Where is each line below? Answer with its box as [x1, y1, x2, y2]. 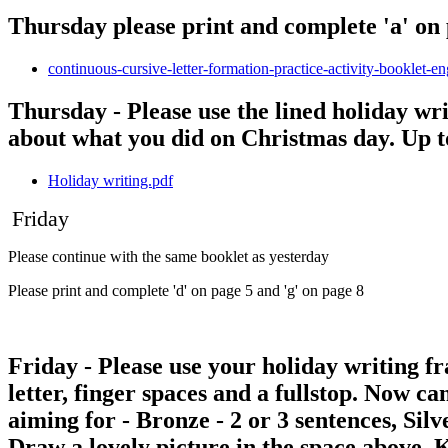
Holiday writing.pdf [48, 171, 173, 189]
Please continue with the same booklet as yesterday [8, 247, 329, 265]
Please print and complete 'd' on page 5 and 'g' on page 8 [8, 281, 364, 299]
